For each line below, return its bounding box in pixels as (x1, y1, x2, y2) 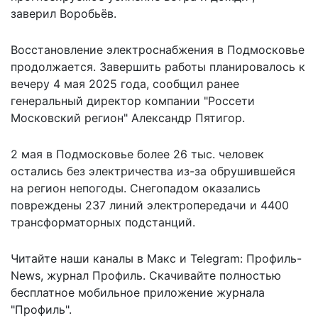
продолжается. (11, 59, 99, 74)
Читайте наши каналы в (11, 251, 147, 265)
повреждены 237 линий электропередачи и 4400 (11, 197, 289, 212)
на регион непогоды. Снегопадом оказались (11, 180, 261, 195)
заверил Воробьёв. (11, 6, 116, 21)
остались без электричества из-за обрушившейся (11, 163, 295, 178)
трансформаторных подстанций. (11, 214, 195, 229)
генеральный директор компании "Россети (11, 93, 255, 108)
